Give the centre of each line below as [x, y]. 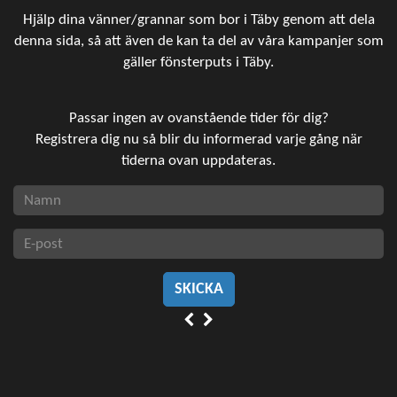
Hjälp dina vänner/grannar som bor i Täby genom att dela [198, 20]
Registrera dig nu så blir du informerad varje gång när [198, 140]
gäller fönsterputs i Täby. [198, 62]
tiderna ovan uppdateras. [198, 161]
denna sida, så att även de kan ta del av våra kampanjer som [198, 41]
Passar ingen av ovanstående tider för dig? [198, 118]
